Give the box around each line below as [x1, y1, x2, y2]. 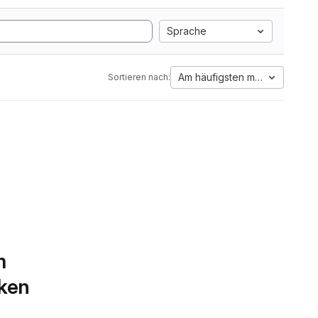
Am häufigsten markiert [178, 71, 285, 83]
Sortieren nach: [108, 72, 170, 82]
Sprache [167, 25, 207, 37]
